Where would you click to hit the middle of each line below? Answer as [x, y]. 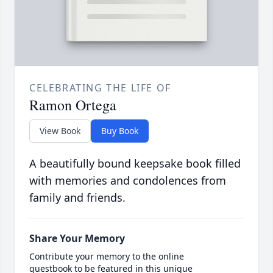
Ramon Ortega [73, 105]
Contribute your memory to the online [107, 257]
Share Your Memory [77, 239]
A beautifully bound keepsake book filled [135, 164]
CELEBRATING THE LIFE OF [100, 88]
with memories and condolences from [128, 181]
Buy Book [120, 131]
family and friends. [77, 198]
